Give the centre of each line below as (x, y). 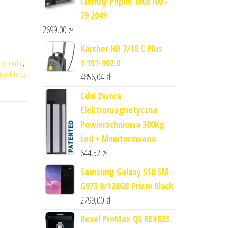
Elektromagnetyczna (119, 110)
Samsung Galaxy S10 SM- (126, 172)
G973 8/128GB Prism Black (127, 186)
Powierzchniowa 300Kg (122, 124)
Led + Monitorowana (118, 138)
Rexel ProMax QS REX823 (125, 219)
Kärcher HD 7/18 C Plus (121, 48)
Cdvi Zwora (101, 96)
